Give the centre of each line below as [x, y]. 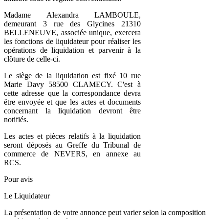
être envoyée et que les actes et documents [72, 102]
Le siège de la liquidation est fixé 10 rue [72, 75]
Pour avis [18, 179]
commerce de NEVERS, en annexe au [72, 153]
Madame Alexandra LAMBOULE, [72, 15]
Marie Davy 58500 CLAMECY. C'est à [72, 84]
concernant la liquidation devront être [72, 110]
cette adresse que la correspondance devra [72, 93]
